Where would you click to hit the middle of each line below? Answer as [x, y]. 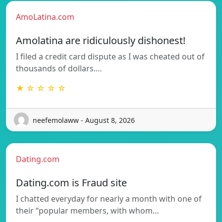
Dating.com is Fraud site [71, 183]
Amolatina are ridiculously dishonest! [101, 41]
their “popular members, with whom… [87, 211]
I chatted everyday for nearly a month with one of [109, 199]
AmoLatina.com [45, 17]
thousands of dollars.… [59, 69]
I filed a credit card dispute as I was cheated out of [110, 57]
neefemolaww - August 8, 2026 [84, 120]
